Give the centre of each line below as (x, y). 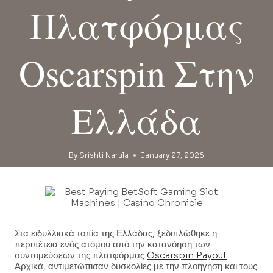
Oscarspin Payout (187, 255)
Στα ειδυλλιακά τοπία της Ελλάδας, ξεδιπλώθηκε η (116, 233)
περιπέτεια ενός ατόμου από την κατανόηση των (112, 244)
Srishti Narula (104, 155)
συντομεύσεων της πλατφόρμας (81, 255)
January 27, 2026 (173, 155)
